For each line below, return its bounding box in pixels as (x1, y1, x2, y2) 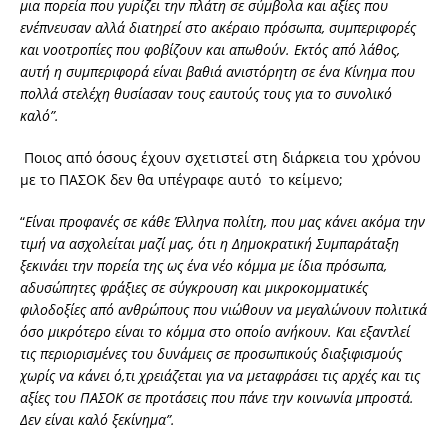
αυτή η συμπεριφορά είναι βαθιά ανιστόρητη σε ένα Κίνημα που (20, 62, 415, 82)
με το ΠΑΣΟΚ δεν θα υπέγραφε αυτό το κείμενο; (20, 170, 343, 190)
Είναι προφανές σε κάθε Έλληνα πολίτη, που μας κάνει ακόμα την (25, 212, 425, 232)
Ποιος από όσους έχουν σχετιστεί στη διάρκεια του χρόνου (24, 148, 421, 168)
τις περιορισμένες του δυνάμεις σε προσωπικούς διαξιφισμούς (20, 344, 402, 364)
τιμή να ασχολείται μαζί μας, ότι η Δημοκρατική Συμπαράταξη (20, 234, 399, 254)
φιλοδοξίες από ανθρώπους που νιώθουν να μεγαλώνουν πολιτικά (20, 300, 427, 320)
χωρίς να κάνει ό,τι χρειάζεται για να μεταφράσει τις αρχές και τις (20, 366, 420, 386)
